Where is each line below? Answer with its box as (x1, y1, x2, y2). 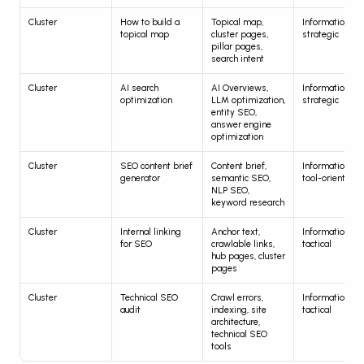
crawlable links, (211, 239, 275, 250)
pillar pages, (211, 41, 262, 53)
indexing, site (211, 305, 266, 316)
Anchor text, (211, 227, 260, 238)
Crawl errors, (211, 292, 263, 304)
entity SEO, (211, 107, 257, 119)
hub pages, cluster (211, 251, 285, 262)
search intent (211, 54, 264, 65)
